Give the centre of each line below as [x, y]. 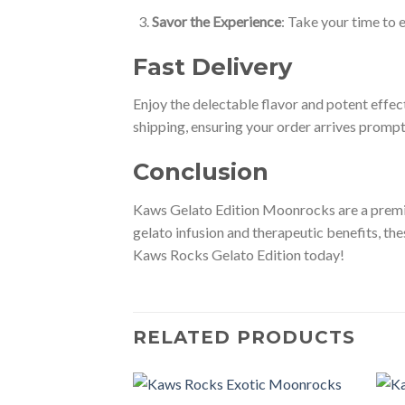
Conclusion [201, 172]
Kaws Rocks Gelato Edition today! [239, 255]
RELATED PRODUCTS [244, 337]
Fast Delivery [212, 66]
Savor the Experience [216, 21]
